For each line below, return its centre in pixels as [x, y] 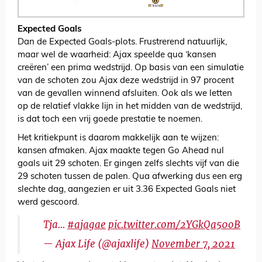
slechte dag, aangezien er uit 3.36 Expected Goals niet [127, 190]
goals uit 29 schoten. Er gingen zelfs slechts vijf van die [128, 164]
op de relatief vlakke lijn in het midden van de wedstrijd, [130, 107]
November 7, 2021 [193, 244]
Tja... [55, 225]
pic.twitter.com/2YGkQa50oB [174, 225]
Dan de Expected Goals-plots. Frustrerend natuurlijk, [122, 43]
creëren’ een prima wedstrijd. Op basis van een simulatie [131, 68]
